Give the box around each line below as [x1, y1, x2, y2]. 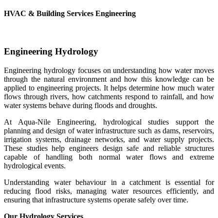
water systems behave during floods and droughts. [4, 101, 157, 109]
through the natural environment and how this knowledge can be [4, 74, 214, 83]
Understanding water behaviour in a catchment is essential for [4, 178, 214, 186]
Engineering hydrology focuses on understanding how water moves [4, 66, 214, 74]
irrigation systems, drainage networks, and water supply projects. [4, 135, 214, 144]
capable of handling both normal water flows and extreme [4, 152, 214, 161]
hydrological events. [4, 161, 66, 170]
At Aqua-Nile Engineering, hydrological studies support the [4, 117, 214, 126]
